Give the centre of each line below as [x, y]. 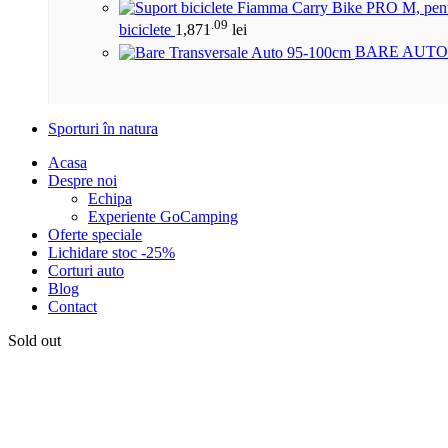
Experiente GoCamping [163, 216]
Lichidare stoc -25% [111, 252]
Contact [72, 306]
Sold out [34, 340]
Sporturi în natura [103, 128]
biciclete [147, 30]
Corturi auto [86, 270]
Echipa [110, 198]
